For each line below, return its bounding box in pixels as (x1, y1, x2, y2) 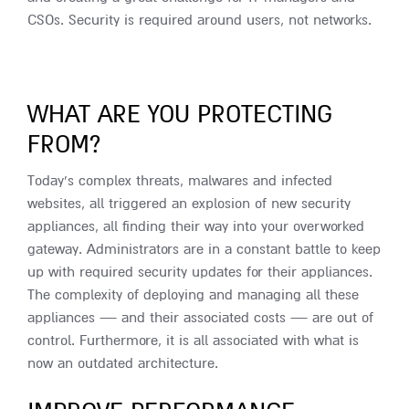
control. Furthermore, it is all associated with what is (27, 330, 359, 350)
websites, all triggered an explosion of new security (27, 194, 351, 213)
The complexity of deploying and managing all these (27, 285, 359, 304)
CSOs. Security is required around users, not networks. (27, 10, 372, 29)
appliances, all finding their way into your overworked (27, 216, 364, 236)
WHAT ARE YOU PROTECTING (27, 100, 332, 130)
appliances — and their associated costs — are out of (27, 308, 373, 327)
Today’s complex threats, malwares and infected (27, 171, 332, 190)
